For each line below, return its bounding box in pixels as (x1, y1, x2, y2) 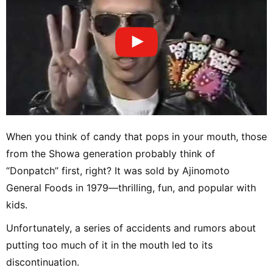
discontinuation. (6, 256, 79, 269)
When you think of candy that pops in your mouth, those (6, 130, 267, 143)
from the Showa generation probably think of (6, 147, 215, 160)
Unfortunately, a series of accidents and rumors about (6, 222, 256, 235)
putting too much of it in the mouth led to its (6, 239, 213, 252)
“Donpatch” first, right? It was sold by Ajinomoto (6, 165, 230, 177)
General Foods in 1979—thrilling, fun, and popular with (6, 182, 256, 194)
